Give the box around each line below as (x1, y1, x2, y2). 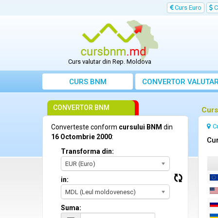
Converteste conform (51, 123, 119, 131)
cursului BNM (119, 123, 162, 131)
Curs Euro (173, 4, 201, 11)
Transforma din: (61, 147, 114, 156)
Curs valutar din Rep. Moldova (68, 58, 152, 66)
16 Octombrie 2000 (51, 133, 112, 141)
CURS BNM (69, 77, 107, 87)
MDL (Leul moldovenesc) (65, 188, 136, 196)
